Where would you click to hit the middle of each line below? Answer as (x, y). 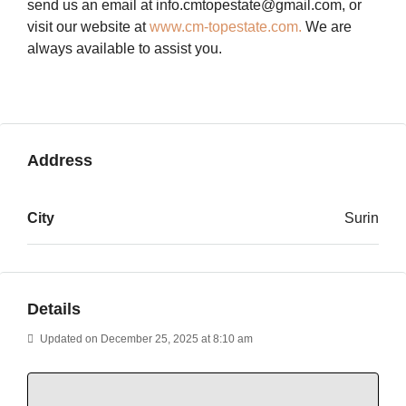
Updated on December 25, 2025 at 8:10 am (145, 339)
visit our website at (88, 27)
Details (54, 309)
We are (327, 27)
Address (60, 160)
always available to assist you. (125, 48)
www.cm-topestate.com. (226, 27)
